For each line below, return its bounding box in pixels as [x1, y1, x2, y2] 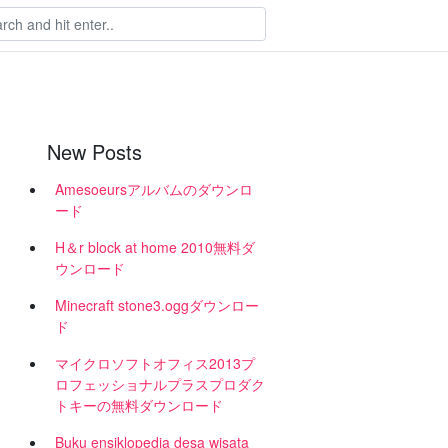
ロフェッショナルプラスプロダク [55, 374, 265, 394]
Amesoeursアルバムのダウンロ [55, 179, 253, 199]
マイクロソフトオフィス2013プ [55, 353, 255, 373]
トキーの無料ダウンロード [55, 395, 223, 415]
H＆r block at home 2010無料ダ [55, 237, 255, 257]
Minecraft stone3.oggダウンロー [55, 295, 259, 315]
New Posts [47, 137, 142, 166]
